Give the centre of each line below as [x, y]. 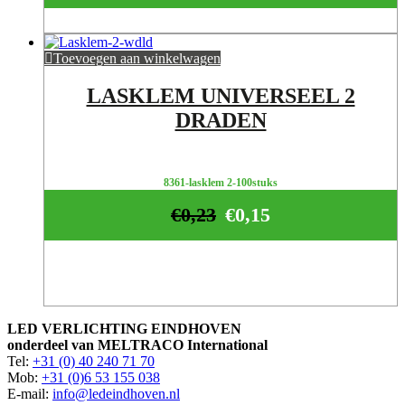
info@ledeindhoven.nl [116, 393]
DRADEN [221, 121]
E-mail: [30, 393]
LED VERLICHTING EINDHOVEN [124, 328]
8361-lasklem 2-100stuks [221, 183]
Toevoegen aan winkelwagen [137, 58]
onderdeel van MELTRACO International [137, 344]
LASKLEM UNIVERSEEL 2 [221, 96]
